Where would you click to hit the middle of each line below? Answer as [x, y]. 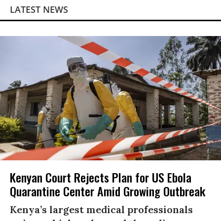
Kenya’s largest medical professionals [101, 210]
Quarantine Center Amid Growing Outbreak [108, 191]
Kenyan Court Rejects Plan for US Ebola [101, 177]
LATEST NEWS [39, 10]
